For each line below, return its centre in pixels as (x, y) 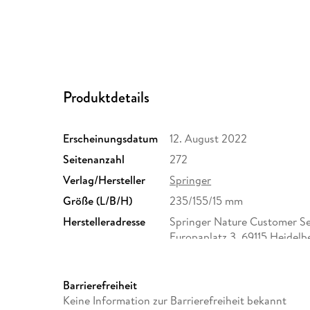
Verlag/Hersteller (104, 180)
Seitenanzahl (94, 159)
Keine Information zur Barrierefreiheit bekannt (175, 301)
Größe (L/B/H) (98, 201)
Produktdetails (107, 98)
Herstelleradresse (104, 222)
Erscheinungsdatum (111, 139)
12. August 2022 (209, 139)
